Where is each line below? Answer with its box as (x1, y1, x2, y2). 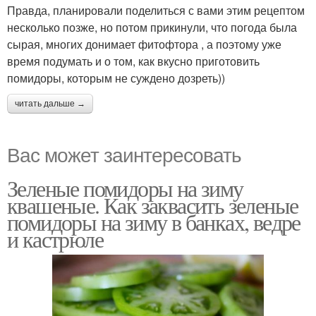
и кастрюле (7, 224, 103, 255)
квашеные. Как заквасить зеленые (7, 190, 298, 221)
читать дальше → (15, 99, 85, 109)
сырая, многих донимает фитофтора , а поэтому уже (7, 36, 281, 53)
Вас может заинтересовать (7, 140, 241, 169)
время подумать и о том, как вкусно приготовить (7, 53, 260, 70)
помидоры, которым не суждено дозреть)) (7, 70, 225, 87)
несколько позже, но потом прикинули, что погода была (7, 19, 297, 36)
